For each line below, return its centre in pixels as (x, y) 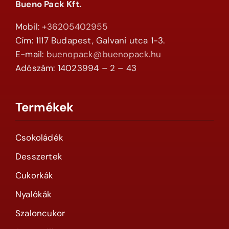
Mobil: (29, 27)
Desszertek (39, 157)
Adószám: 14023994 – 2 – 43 (76, 68)
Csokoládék (39, 138)
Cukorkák (34, 176)
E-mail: (31, 54)
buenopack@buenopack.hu (104, 54)
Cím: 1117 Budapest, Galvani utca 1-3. (90, 41)
